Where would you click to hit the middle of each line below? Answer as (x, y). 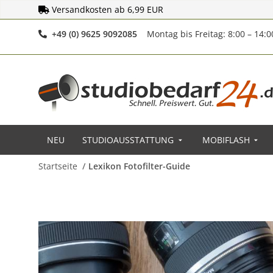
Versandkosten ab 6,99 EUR (108, 9)
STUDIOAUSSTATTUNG (128, 140)
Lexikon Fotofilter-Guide (139, 166)
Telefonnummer (169, 33)
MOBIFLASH (226, 140)
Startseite (58, 166)
